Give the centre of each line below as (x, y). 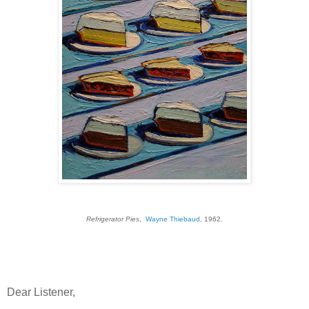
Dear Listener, (41, 292)
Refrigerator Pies (113, 219)
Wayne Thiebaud (173, 219)
